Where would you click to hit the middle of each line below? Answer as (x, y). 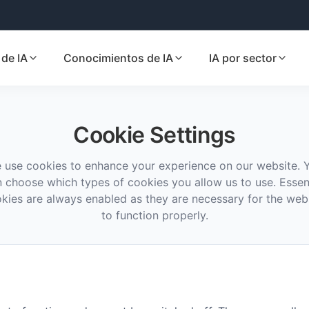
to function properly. (154, 216)
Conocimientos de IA (118, 58)
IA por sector (243, 58)
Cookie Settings (154, 135)
